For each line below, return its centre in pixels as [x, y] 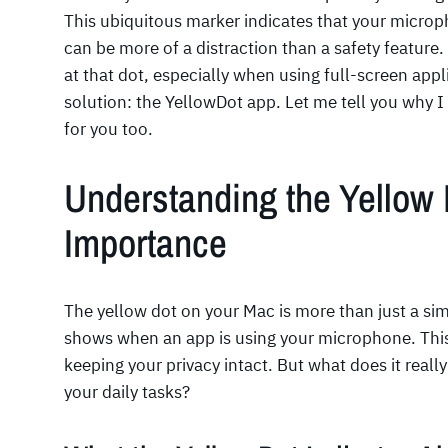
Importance [145, 242]
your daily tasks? [127, 392]
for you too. [108, 129]
